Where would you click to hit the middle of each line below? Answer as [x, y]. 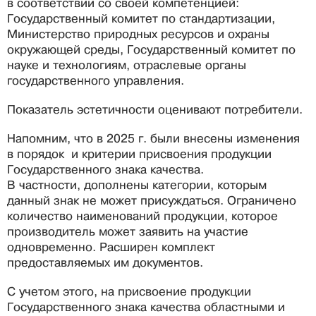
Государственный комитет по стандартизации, [141, 18]
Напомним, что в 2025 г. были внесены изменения [153, 139]
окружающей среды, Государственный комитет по [151, 49]
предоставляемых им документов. [105, 263]
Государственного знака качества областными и [146, 308]
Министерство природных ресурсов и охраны [138, 34]
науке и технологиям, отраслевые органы [127, 65]
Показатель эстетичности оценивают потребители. [155, 109]
